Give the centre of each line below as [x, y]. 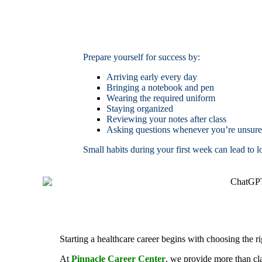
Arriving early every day [152, 77]
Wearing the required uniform [161, 98]
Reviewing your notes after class [166, 119]
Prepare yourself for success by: [142, 57]
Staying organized [140, 108]
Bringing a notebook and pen [160, 87]
